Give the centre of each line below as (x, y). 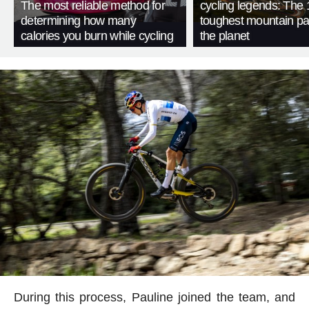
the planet (225, 36)
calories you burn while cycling (97, 36)
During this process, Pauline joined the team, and (154, 298)
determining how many (78, 20)
